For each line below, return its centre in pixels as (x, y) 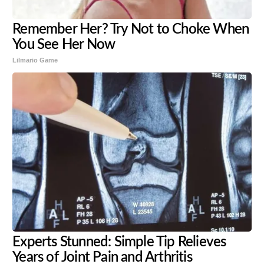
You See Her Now (64, 44)
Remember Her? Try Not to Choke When (131, 29)
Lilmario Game (35, 60)
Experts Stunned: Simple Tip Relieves (119, 242)
